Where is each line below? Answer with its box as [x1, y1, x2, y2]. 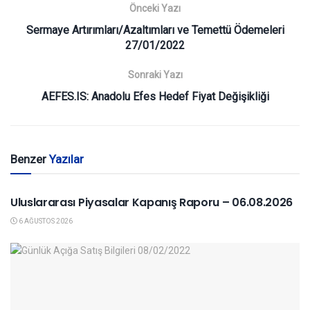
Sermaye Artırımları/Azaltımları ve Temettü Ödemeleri [26, 24, 284, 37]
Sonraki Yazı [127, 69, 183, 81]
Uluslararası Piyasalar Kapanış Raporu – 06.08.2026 [10, 194, 293, 211]
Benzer [10, 152, 49, 167]
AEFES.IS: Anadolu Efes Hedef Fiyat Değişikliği [41, 90, 269, 104]
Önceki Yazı [129, 3, 181, 15]
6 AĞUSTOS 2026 [17, 217, 73, 226]
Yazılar [49, 152, 84, 167]
